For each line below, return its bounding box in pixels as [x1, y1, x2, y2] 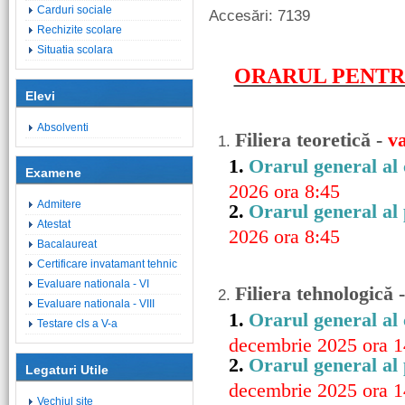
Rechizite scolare [37, 24, 122, 36]
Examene [25, 165, 81, 180]
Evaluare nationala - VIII [37, 297, 155, 310]
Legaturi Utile [25, 363, 108, 377]
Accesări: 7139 [209, 7, 310, 24]
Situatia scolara [37, 43, 113, 56]
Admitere [37, 198, 81, 211]
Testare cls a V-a [37, 317, 118, 330]
